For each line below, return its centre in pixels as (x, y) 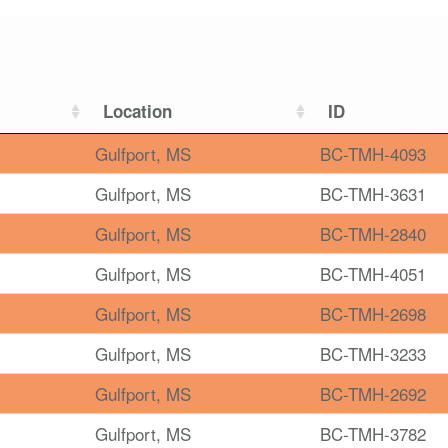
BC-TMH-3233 (373, 354)
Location (137, 111)
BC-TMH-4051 (373, 274)
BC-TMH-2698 (373, 314)
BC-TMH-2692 (373, 394)
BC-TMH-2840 (373, 234)
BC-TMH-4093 (373, 154)
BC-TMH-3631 (373, 194)
